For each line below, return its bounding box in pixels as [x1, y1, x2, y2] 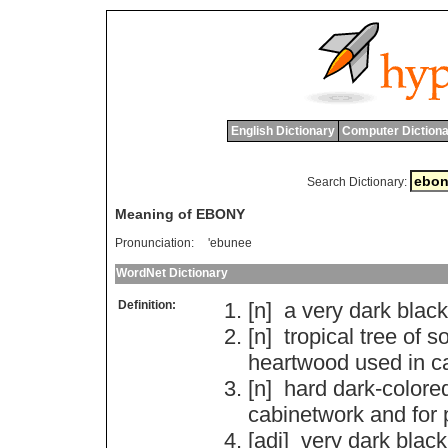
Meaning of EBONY [115, 206, 245, 223]
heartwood [248, 350, 349, 376]
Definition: [118, 298, 176, 313]
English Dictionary [230, 124, 335, 138]
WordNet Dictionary [116, 266, 228, 281]
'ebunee [208, 236, 252, 251]
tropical [284, 324, 354, 350]
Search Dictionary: [306, 175, 407, 189]
